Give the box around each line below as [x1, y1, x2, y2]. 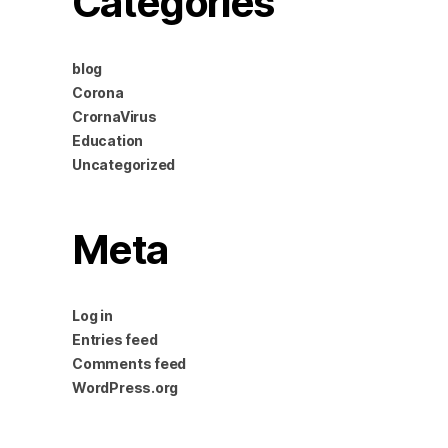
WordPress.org [72, 379, 179, 397]
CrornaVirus [72, 108, 157, 126]
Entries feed [72, 331, 158, 349]
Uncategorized [72, 156, 176, 174]
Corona [72, 84, 124, 102]
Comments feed [72, 355, 187, 373]
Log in [72, 307, 113, 325]
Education [72, 132, 144, 150]
